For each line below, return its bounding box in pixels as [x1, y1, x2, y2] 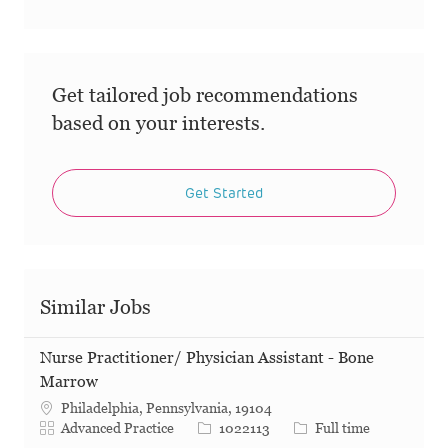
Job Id [197, 419, 236, 436]
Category [39, 419, 95, 436]
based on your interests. [52, 112, 265, 135]
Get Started [185, 184, 263, 202]
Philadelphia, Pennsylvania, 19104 [61, 400, 272, 417]
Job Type [293, 419, 350, 436]
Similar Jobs [40, 296, 151, 319]
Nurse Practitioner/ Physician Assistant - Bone [40, 348, 374, 368]
